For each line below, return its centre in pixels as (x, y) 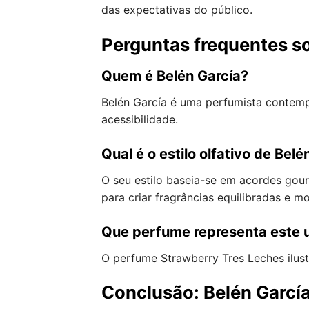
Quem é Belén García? (175, 76)
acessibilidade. (140, 119)
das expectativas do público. (177, 10)
